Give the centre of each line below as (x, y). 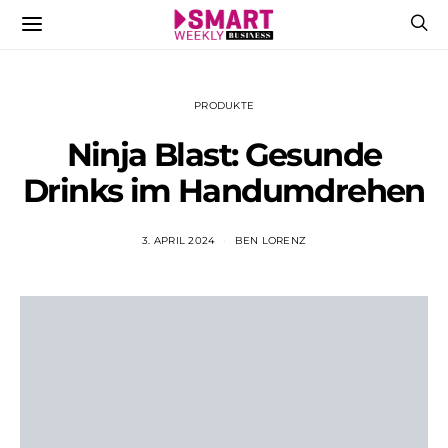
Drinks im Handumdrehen (224, 190)
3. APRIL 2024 (179, 240)
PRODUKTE (224, 105)
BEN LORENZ (270, 240)
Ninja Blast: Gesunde (224, 154)
